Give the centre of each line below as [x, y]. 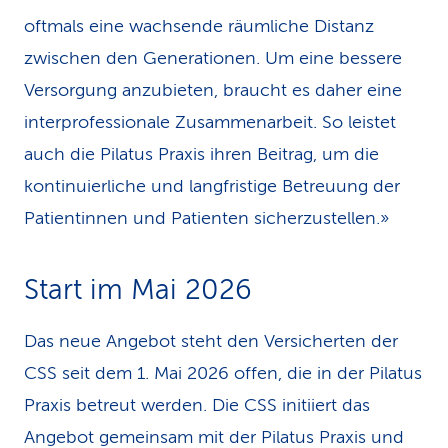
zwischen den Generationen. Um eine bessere [213, 58]
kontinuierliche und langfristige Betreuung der [212, 186]
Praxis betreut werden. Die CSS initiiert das [197, 405]
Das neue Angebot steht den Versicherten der [211, 341]
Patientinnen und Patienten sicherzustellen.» [206, 218]
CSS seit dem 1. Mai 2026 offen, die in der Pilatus [223, 373]
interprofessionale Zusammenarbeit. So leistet [210, 122]
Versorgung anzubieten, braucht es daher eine [213, 90]
